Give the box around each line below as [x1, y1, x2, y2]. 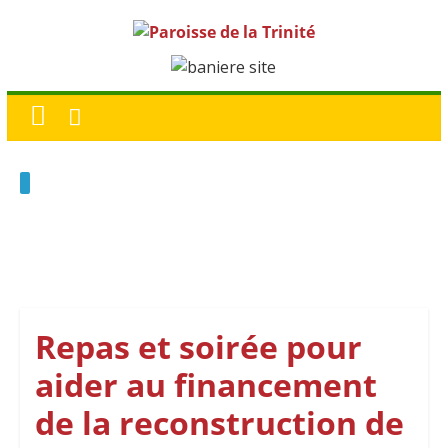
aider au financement [34, 363, 377, 406]
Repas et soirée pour [34, 325, 362, 368]
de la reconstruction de [34, 401, 404, 444]
